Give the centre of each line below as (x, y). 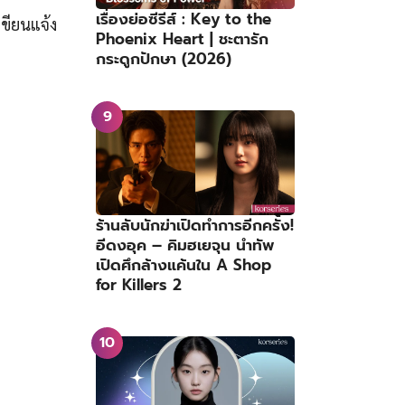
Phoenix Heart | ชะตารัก (182, 39)
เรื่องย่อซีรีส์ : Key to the (184, 19)
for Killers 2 (139, 284)
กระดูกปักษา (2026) (164, 59)
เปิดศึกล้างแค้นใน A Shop (184, 264)
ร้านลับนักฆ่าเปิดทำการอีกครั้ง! (195, 225)
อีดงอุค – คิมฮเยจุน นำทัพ (185, 245)
